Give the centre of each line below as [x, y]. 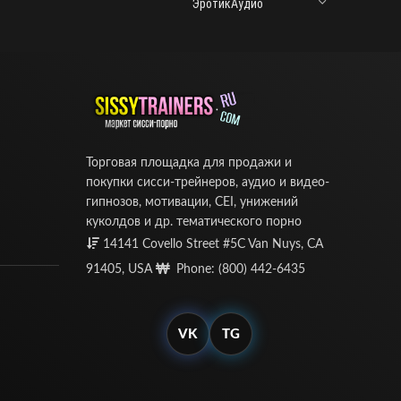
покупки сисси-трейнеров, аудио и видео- [208, 183]
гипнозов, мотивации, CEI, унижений [192, 203]
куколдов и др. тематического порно [194, 222]
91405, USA [121, 270]
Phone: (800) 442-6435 [239, 270]
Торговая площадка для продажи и [189, 163]
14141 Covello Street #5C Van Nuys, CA [213, 245]
